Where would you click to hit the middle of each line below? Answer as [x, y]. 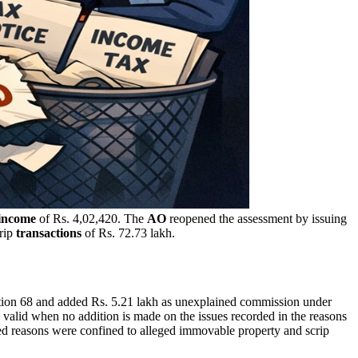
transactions [49, 233]
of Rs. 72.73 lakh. [128, 233]
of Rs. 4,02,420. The [91, 218]
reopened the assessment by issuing [257, 218]
